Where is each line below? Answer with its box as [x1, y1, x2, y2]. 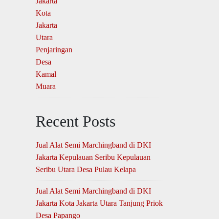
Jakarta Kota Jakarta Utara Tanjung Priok [36, 199, 163, 207]
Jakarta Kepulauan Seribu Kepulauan [36, 153, 151, 161]
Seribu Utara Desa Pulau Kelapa [36, 165, 136, 174]
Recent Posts [36, 112, 115, 130]
